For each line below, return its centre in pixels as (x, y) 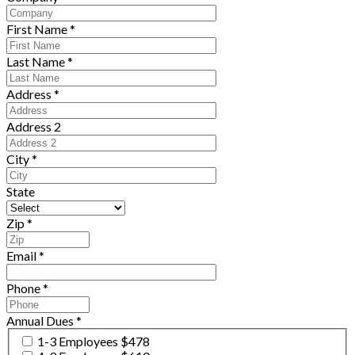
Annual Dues (40, 320)
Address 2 (34, 126)
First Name (37, 29)
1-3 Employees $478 (94, 342)
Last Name (36, 61)
